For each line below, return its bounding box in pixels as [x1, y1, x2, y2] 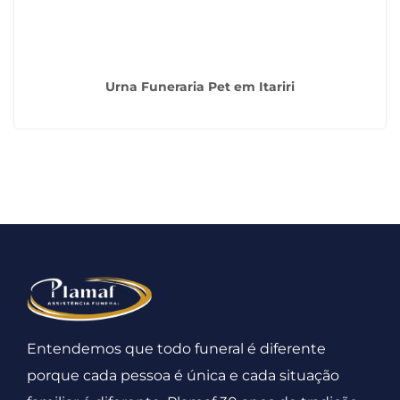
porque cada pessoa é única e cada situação [27, 367, 339, 384]
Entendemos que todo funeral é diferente [27, 340, 326, 357]
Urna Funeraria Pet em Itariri [105, 78, 295, 95]
